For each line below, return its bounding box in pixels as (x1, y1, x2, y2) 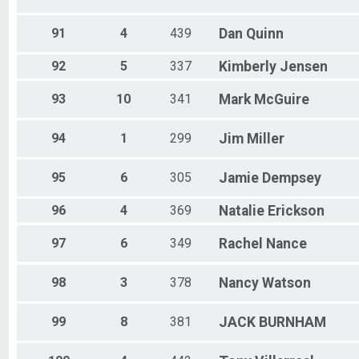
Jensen (280, 58, 328, 75)
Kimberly (219, 58, 276, 75)
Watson (262, 275, 311, 292)
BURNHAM (259, 314, 326, 331)
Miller (247, 131, 284, 147)
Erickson (268, 203, 325, 220)
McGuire (254, 91, 309, 108)
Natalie (219, 203, 264, 220)
